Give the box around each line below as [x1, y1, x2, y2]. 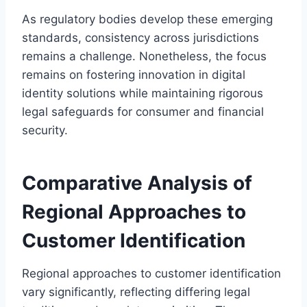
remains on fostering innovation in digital [22, 67, 245, 82]
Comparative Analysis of [22, 171, 252, 195]
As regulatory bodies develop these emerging [22, 12, 273, 26]
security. [22, 123, 68, 137]
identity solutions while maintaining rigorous [22, 86, 263, 100]
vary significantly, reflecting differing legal [22, 284, 250, 299]
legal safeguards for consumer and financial [22, 104, 264, 119]
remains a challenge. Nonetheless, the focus [22, 49, 267, 63]
